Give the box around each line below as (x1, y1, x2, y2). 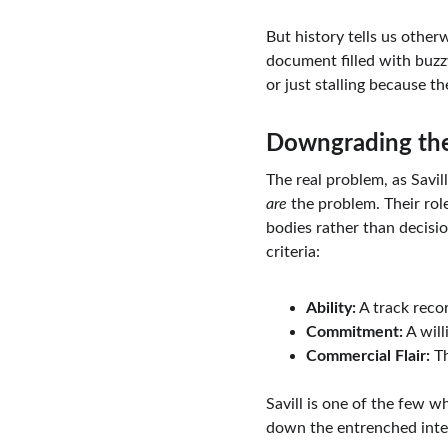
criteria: (265, 244, 320, 260)
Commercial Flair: (305, 348, 430, 364)
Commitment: (305, 324, 403, 340)
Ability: (305, 300, 356, 316)
